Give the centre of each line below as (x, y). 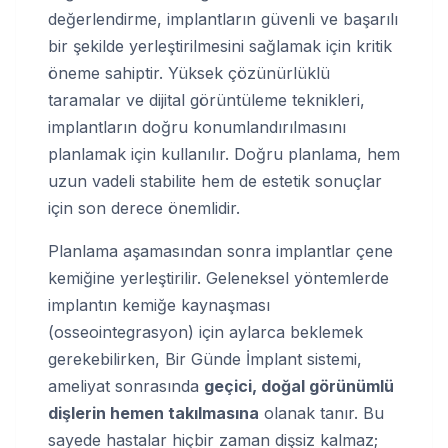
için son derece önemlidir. (144, 207)
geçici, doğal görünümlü (299, 385)
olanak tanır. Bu (321, 412)
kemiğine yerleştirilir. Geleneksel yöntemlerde (218, 277)
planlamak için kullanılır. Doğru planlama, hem (224, 153)
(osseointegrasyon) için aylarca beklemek (205, 331)
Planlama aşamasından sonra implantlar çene (220, 250)
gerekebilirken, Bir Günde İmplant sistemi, (205, 358)
